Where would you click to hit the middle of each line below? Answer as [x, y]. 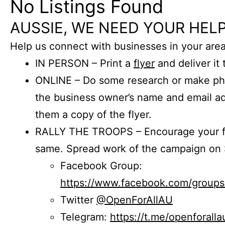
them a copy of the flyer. [93, 114]
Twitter [78, 200]
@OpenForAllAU [135, 200]
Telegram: [85, 217]
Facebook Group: [101, 165]
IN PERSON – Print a [84, 63]
